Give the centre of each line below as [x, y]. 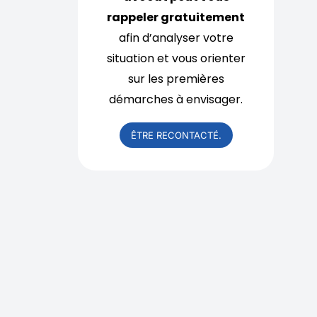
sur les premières [176, 79]
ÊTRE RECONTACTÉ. [176, 135]
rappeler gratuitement [176, 17]
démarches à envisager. [176, 99]
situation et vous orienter [176, 58]
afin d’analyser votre [176, 38]
